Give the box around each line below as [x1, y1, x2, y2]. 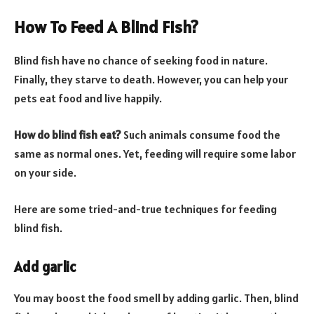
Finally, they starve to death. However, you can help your [14, 72, 288, 87]
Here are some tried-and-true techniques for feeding [14, 201, 277, 216]
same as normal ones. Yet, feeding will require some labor [14, 146, 296, 161]
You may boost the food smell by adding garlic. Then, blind [14, 290, 299, 305]
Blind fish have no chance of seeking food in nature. [14, 53, 268, 68]
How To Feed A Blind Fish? [14, 15, 198, 38]
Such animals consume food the [121, 128, 280, 142]
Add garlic [14, 258, 76, 277]
